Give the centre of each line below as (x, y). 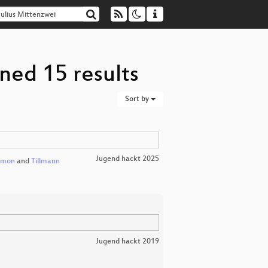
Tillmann (45, 162)
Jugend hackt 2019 (127, 242)
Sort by (138, 99)
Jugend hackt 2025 (127, 159)
